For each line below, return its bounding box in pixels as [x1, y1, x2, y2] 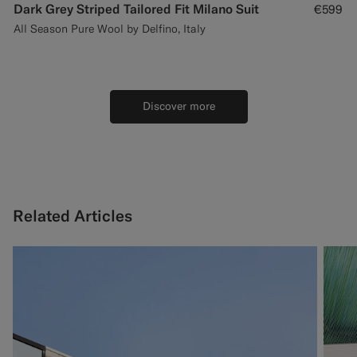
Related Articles [13, 206, 132, 226]
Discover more [142, 99, 215, 114]
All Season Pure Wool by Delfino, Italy [14, 21, 206, 36]
